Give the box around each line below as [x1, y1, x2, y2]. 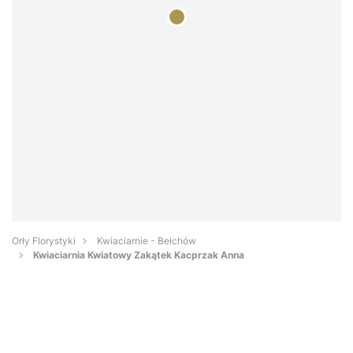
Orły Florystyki [12, 235, 76, 247]
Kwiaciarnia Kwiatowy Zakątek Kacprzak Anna [33, 249, 244, 262]
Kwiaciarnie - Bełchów [97, 235, 196, 247]
